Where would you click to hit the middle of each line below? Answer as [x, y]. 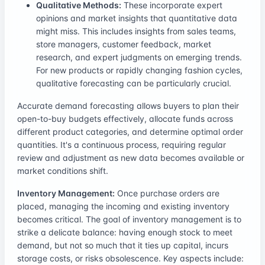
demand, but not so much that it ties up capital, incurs [123, 245]
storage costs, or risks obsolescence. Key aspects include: [130, 258]
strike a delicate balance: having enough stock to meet [125, 232]
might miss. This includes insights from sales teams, [136, 31]
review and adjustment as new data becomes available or [131, 157]
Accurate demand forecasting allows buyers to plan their [128, 105]
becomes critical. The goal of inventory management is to [129, 219]
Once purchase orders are [167, 193]
